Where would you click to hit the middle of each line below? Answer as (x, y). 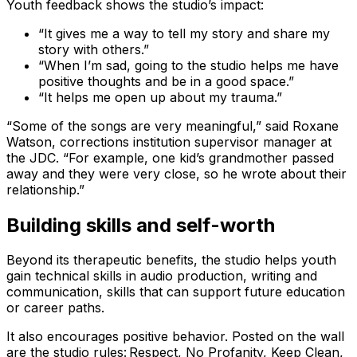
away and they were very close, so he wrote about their (177, 173)
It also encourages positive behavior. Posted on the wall (175, 337)
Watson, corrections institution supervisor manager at (169, 141)
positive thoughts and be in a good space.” (166, 81)
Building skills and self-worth (141, 225)
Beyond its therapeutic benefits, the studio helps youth (171, 260)
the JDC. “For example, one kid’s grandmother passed (170, 157)
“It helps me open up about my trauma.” (161, 97)
